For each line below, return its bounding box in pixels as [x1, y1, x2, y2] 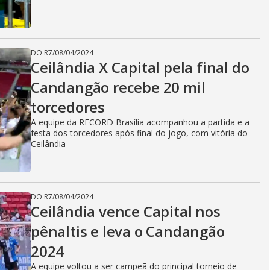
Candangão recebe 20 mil [31, 77, 206, 97]
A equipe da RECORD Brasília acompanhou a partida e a [31, 116, 250, 128]
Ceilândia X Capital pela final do [31, 57, 250, 77]
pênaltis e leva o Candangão [31, 221, 225, 241]
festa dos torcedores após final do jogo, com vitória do [31, 127, 248, 139]
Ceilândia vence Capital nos [31, 201, 221, 221]
